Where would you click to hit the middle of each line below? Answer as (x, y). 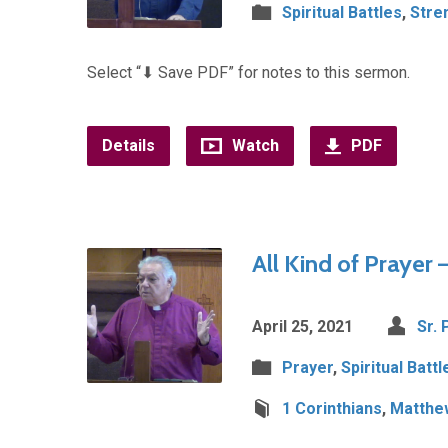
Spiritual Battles (342, 12)
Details (128, 145)
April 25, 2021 (302, 326)
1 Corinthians (332, 408)
